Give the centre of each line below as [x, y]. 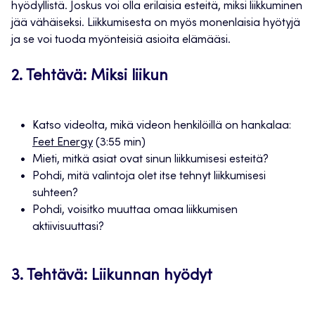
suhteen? [55, 194]
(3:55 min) [119, 143]
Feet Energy [63, 143]
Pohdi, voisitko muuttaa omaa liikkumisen [135, 211]
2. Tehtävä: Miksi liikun [90, 77]
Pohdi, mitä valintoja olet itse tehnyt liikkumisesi [149, 177]
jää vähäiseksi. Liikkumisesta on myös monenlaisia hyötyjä [156, 24]
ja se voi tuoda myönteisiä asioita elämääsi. [121, 40]
